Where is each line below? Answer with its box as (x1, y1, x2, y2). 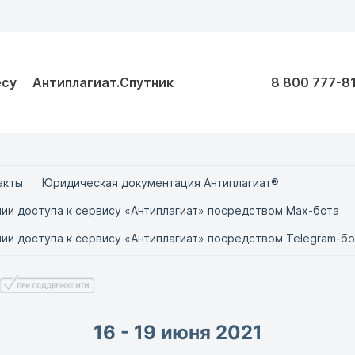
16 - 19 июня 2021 (93, 321, 262, 344)
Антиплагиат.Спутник (32, 74, 174, 90)
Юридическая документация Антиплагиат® (42, 176, 279, 189)
